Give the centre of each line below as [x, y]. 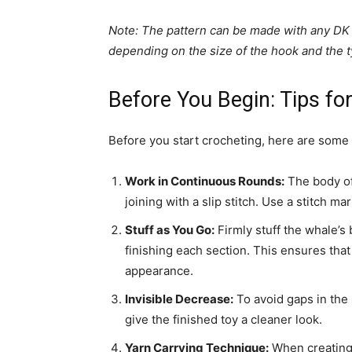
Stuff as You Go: [170, 230]
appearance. [159, 271]
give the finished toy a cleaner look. [224, 319]
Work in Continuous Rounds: [205, 181]
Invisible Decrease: [179, 299]
